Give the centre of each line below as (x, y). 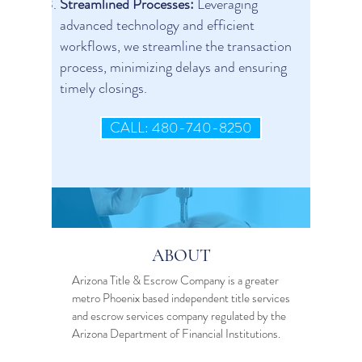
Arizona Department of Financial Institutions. (177, 334)
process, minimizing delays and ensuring (173, 67)
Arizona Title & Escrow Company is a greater (175, 280)
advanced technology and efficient (157, 25)
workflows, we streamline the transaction (176, 46)
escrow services (127, 316)
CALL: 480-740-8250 (181, 128)
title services (261, 298)
